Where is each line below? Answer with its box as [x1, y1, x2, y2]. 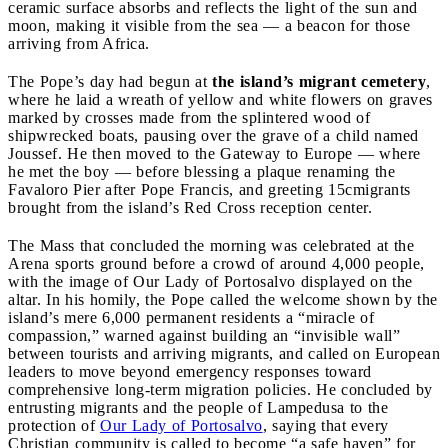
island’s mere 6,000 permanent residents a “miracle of [8, 308, 374, 326]
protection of [8, 416, 100, 434]
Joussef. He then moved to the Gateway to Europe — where [8, 144, 421, 162]
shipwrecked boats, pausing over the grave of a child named [8, 126, 419, 144]
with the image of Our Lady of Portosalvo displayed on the [8, 272, 413, 290]
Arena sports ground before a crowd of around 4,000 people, [8, 254, 425, 272]
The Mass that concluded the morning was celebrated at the [8, 236, 414, 254]
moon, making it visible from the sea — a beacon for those [8, 16, 410, 34]
